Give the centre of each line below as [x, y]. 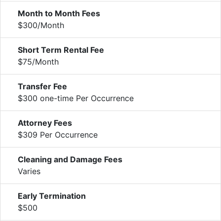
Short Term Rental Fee [61, 50]
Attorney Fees [45, 123]
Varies [29, 171]
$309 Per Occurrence [58, 134]
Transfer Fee [42, 86]
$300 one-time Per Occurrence [76, 98]
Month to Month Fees [59, 13]
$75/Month [38, 61]
